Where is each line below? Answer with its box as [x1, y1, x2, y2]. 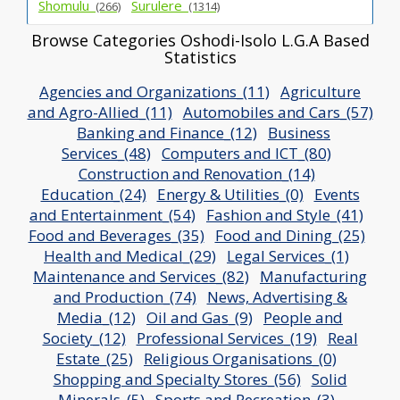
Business [268, 121, 330, 143]
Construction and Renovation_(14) [78, 162, 315, 184]
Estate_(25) [56, 347, 133, 369]
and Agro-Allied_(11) [27, 101, 172, 122]
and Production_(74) [53, 286, 196, 307]
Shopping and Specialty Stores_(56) [53, 368, 301, 389]
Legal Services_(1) [227, 245, 349, 266]
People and [263, 306, 343, 328]
